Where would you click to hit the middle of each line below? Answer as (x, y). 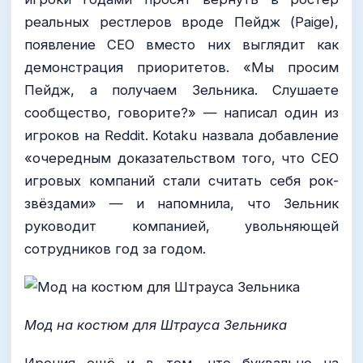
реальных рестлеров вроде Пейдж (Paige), (181, 22)
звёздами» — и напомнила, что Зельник (181, 204)
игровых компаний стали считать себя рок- (181, 181)
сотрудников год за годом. (115, 249)
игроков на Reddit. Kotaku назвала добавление (181, 136)
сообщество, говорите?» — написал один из (181, 113)
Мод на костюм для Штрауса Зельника (156, 325)
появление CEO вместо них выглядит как (181, 45)
